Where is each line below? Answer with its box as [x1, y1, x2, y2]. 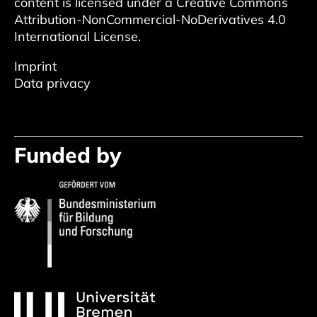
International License [14, 28, 138, 45]
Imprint [14, 58, 57, 75]
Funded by [14, 142, 122, 169]
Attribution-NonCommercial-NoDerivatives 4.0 [14, 11, 286, 28]
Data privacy [14, 75, 91, 92]
